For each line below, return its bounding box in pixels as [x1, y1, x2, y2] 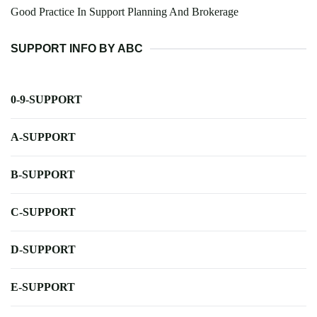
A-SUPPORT [11, 131, 76, 144]
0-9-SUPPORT [11, 93, 82, 106]
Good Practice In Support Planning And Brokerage [11, 6, 238, 18]
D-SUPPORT [11, 243, 76, 256]
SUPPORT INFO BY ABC [11, 42, 143, 55]
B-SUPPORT [11, 168, 75, 181]
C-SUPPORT [11, 206, 76, 219]
